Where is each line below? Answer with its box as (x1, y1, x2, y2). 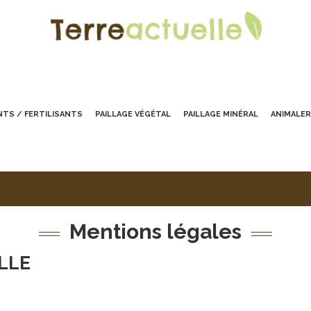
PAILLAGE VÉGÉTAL (95, 110, 171, 119)
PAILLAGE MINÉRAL (183, 110, 258, 119)
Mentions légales (69, 219, 242, 244)
